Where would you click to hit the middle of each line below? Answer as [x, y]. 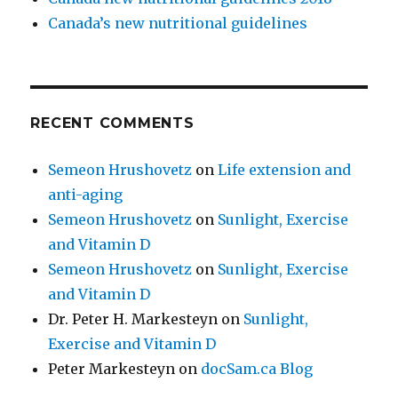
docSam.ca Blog [257, 369]
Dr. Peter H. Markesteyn [133, 319]
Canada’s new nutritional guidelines [178, 23]
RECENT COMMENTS [112, 123]
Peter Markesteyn [112, 369]
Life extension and [285, 170]
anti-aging [86, 195]
